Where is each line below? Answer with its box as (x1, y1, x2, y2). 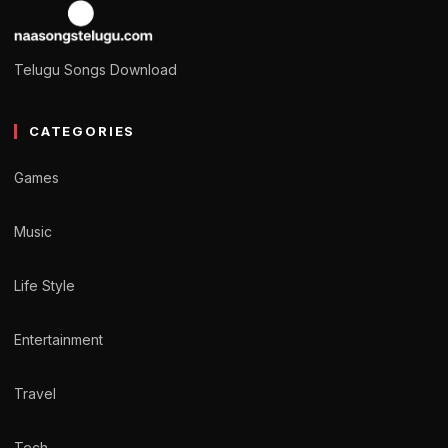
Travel (14, 384, 56, 402)
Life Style (14, 276, 75, 294)
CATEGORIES (29, 123, 136, 140)
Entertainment (14, 330, 103, 348)
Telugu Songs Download (14, 61, 177, 79)
